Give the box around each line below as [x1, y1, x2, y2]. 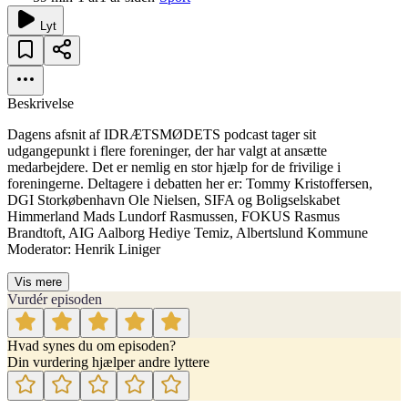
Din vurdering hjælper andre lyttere [7, 354, 209, 371]
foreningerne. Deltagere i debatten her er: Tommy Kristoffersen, [7, 176, 372, 192]
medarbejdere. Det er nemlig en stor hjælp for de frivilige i [7, 159, 341, 176]
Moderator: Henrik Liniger [7, 241, 160, 258]
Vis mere [15, 275, 62, 290]
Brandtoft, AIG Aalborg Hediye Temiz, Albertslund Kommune [7, 225, 368, 241]
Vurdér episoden [7, 291, 102, 308]
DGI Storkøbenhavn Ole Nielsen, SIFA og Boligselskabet [7, 192, 340, 209]
